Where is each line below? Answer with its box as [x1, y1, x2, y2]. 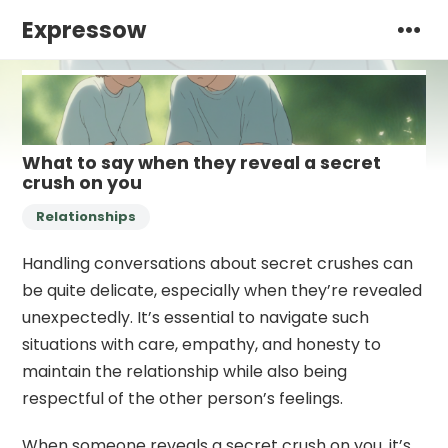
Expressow [22, 14, 147, 46]
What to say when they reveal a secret [22, 150, 382, 175]
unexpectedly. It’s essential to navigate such [22, 305, 370, 329]
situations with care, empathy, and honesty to [22, 332, 382, 356]
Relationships [36, 206, 137, 226]
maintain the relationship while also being [22, 359, 348, 383]
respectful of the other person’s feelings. [22, 386, 344, 410]
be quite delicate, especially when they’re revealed [22, 278, 423, 302]
